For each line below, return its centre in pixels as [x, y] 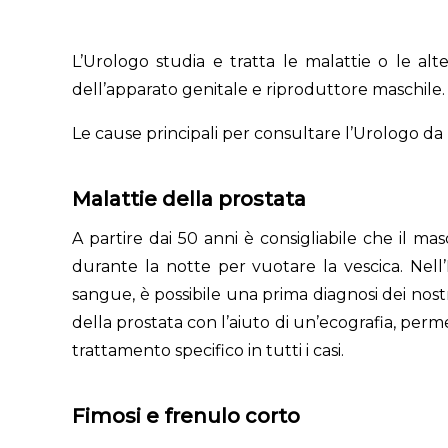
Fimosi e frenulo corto [186, 416]
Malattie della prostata [189, 199]
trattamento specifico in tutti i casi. [208, 350]
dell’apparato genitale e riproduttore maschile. [258, 89]
